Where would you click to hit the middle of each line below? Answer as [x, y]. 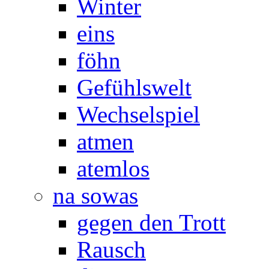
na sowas [95, 195]
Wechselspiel [138, 114]
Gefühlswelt [134, 87]
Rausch [111, 249]
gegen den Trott [151, 222]
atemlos [113, 168]
